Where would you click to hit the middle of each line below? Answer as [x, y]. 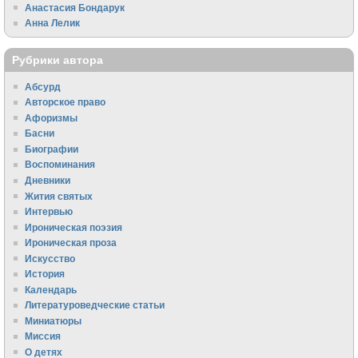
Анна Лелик [53, 23]
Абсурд [43, 86]
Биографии [52, 149]
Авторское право [66, 102]
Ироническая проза [71, 243]
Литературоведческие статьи [95, 305]
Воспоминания [60, 165]
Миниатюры [54, 320]
